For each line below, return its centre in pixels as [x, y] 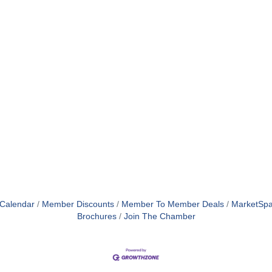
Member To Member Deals [172, 204]
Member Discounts [78, 204]
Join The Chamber [159, 216]
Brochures [97, 216]
